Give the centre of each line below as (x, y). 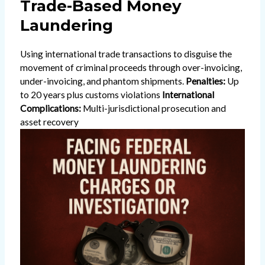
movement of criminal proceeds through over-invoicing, (131, 67)
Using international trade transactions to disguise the (126, 54)
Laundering (66, 25)
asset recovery (49, 122)
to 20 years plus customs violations (91, 94)
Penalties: (205, 81)
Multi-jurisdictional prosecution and (153, 108)
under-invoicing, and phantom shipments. (103, 81)
